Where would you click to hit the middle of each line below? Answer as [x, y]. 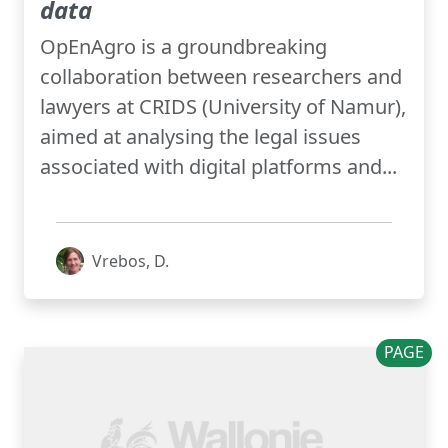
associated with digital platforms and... [218, 167]
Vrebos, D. [130, 261]
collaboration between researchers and [221, 77]
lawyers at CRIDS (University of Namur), [223, 107]
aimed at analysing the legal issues [200, 137]
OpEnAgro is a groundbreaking [183, 47]
